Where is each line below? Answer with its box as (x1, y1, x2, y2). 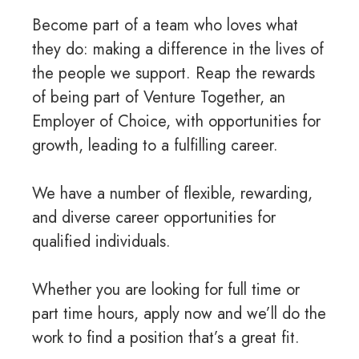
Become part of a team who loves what (32, 14, 298, 38)
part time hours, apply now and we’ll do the (32, 302, 326, 326)
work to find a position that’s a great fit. (32, 326, 300, 350)
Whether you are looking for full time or (32, 278, 300, 302)
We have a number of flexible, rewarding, (32, 182, 313, 206)
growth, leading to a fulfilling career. (32, 134, 278, 158)
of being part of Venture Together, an (32, 86, 285, 110)
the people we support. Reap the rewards (32, 62, 315, 86)
